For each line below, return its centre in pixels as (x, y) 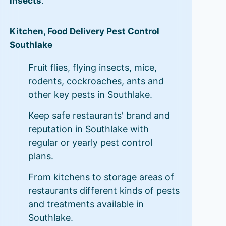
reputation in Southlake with (88, 129)
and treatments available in (86, 204)
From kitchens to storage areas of (101, 177)
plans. (41, 156)
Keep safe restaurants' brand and (99, 115)
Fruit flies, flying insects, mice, (92, 67)
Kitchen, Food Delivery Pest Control (84, 31)
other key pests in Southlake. (90, 95)
